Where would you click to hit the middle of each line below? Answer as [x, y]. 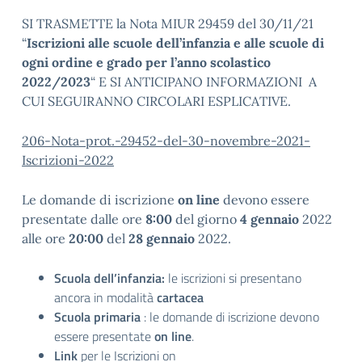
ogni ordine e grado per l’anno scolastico [146, 62]
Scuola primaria [99, 317]
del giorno [206, 219]
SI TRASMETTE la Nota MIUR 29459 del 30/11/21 [168, 23]
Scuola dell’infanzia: [111, 278]
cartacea [180, 297]
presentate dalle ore [84, 219]
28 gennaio [162, 238]
